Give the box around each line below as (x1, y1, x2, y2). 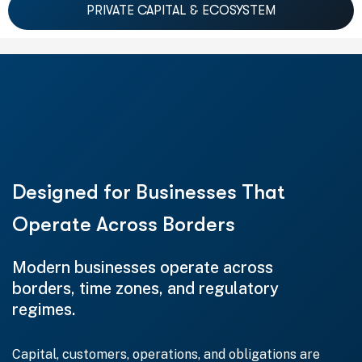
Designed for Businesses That (12, 180, 285, 204)
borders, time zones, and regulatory (12, 279, 279, 298)
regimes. (12, 300, 75, 319)
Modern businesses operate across (12, 258, 273, 277)
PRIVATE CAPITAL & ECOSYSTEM (86, 3, 276, 18)
